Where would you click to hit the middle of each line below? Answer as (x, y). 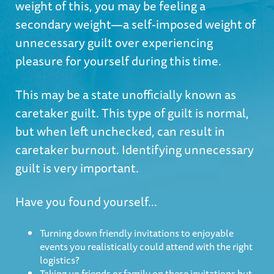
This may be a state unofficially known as (126, 94)
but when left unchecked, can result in (120, 131)
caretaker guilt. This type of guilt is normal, (132, 113)
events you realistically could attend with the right (146, 246)
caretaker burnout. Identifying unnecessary (135, 150)
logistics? (60, 260)
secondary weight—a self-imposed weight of (135, 24)
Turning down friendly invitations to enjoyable (137, 233)
